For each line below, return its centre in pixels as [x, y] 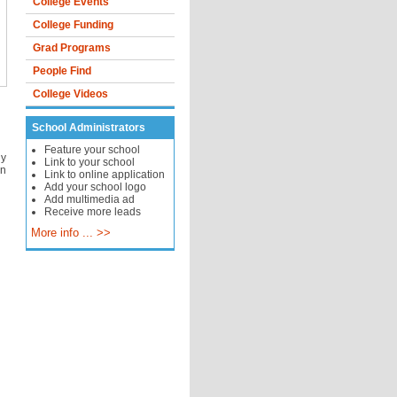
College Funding [73, 25]
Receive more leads [92, 212]
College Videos [70, 94]
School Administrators [88, 128]
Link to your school [89, 162]
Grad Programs [71, 48]
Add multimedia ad [89, 199]
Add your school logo [95, 187]
